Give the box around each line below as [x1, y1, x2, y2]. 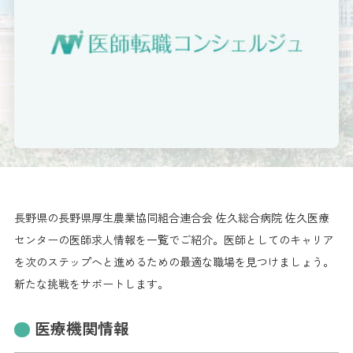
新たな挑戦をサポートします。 [14, 275, 169, 292]
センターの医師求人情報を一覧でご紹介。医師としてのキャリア [14, 231, 334, 247]
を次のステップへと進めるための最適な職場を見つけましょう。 [14, 253, 334, 269]
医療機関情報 [34, 316, 129, 340]
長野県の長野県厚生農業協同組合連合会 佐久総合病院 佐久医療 [14, 209, 329, 225]
